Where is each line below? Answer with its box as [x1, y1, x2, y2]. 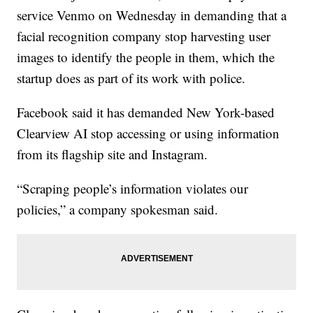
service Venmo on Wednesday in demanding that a [17, 6, 287, 24]
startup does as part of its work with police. [17, 69, 246, 87]
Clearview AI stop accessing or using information [17, 124, 280, 143]
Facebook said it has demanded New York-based [17, 103, 275, 122]
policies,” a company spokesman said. [17, 201, 219, 219]
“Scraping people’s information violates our [17, 180, 249, 198]
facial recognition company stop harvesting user [17, 27, 271, 45]
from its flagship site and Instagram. [17, 145, 208, 163]
